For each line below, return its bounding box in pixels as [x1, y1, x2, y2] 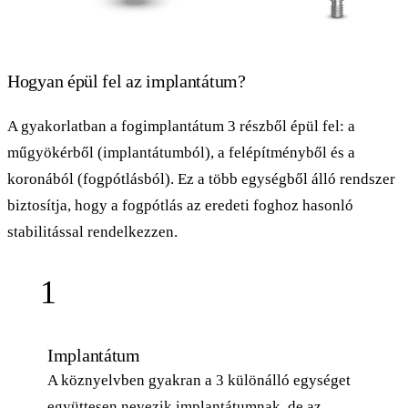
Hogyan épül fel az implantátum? [7, 70, 246, 91]
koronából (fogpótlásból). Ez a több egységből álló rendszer [7, 169, 395, 188]
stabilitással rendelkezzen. [7, 222, 178, 240]
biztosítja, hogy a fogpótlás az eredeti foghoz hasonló [7, 196, 353, 214]
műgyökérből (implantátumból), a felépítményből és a [7, 143, 355, 161]
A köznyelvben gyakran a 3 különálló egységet [47, 371, 351, 389]
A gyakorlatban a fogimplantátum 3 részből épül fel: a [7, 117, 355, 135]
